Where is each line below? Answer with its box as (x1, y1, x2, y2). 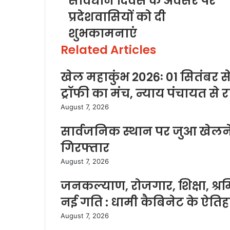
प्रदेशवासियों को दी (68, 9, 166, 25)
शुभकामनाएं (68, 25, 137, 42)
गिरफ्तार (61, 140, 109, 156)
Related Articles (61, 42, 156, 58)
